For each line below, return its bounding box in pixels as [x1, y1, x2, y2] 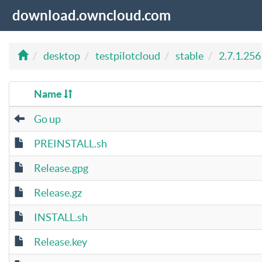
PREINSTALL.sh [34, 137, 107, 150]
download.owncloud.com [12, 8, 171, 23]
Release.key [34, 236, 87, 248]
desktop [43, 50, 80, 62]
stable [175, 50, 204, 62]
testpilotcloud [95, 50, 160, 62]
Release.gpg [34, 162, 88, 174]
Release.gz [34, 187, 82, 199]
